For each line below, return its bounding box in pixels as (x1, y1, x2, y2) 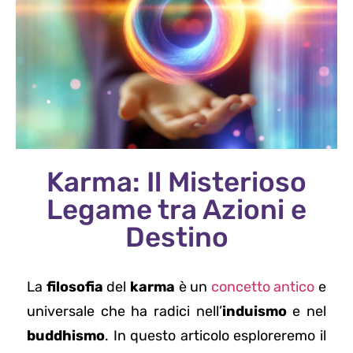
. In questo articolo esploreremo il (105, 326, 326, 344)
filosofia (46, 277, 103, 295)
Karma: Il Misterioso (46, 165, 307, 199)
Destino (124, 220, 229, 254)
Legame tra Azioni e (46, 192, 307, 226)
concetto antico (210, 277, 315, 295)
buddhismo (27, 326, 105, 344)
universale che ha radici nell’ (27, 302, 222, 320)
